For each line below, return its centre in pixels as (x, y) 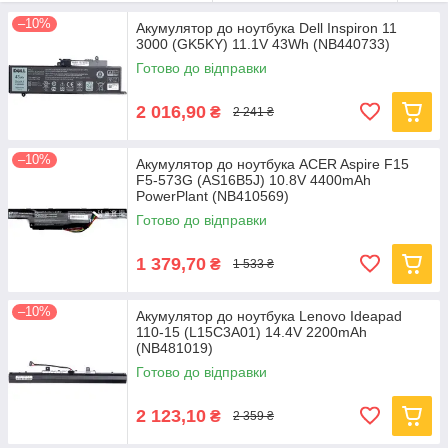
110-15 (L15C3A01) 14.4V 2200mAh (251, 332)
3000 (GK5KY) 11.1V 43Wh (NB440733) (263, 44)
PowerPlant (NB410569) (212, 196)
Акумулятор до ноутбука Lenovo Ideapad (269, 316)
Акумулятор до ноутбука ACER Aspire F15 (272, 164)
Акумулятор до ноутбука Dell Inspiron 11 (266, 28)
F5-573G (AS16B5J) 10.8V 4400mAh (253, 180)
